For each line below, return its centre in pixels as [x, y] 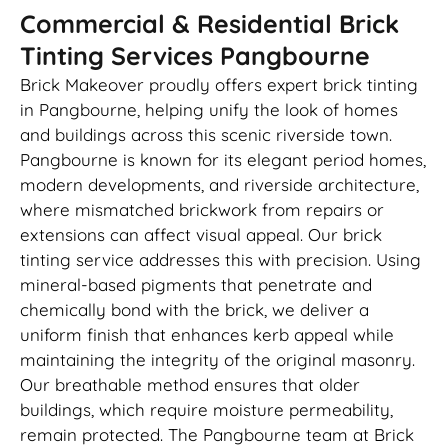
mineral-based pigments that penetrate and [196, 285]
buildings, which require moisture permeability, [206, 410]
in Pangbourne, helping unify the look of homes [209, 110]
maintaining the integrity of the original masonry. [217, 360]
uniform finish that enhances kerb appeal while [207, 335]
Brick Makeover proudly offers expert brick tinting [219, 85]
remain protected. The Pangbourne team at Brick [217, 435]
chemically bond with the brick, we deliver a [194, 310]
